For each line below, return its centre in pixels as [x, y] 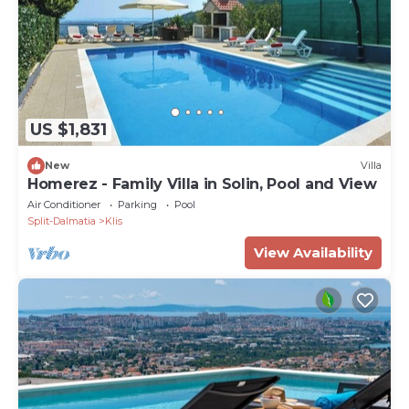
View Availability [313, 252]
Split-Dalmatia [62, 220]
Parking [137, 204]
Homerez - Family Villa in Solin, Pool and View [202, 184]
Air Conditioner [64, 204]
